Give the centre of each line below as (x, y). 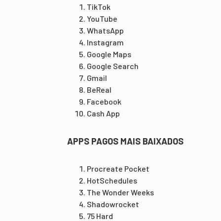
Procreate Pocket (118, 168)
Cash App (103, 113)
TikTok (99, 7)
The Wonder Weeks (120, 192)
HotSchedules (112, 180)
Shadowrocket (113, 204)
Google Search (113, 66)
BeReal (99, 90)
